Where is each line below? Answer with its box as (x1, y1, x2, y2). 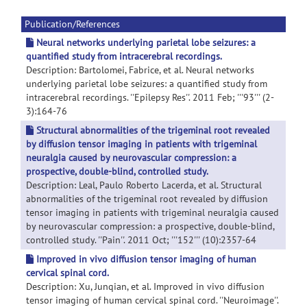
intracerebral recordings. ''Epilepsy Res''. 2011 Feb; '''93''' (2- (26, 91, 274, 103)
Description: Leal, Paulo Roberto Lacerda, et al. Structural (26, 179, 262, 191)
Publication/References (25, 18, 120, 30)
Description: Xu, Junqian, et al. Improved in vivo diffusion (26, 280, 265, 293)
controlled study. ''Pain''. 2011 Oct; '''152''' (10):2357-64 (26, 234, 256, 246)
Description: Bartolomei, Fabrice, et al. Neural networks (26, 64, 254, 76)
